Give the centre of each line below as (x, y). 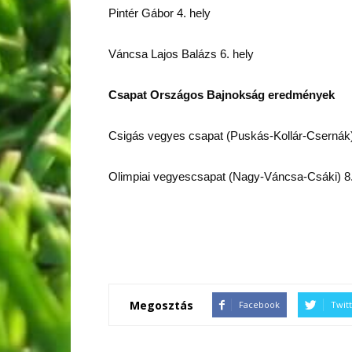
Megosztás (161, 305)
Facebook (259, 304)
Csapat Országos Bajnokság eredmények (222, 95)
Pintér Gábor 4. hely (159, 13)
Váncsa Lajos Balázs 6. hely (181, 54)
